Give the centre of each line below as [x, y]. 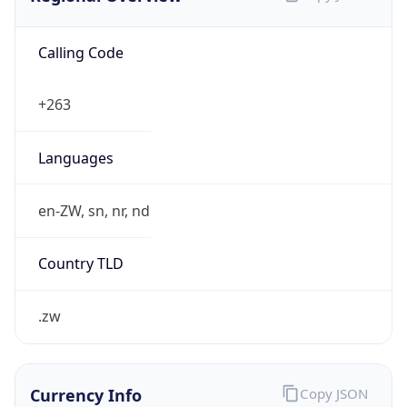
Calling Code [80, 53]
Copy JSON [333, 394]
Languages [75, 158]
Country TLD [80, 264]
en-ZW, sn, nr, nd [94, 210]
